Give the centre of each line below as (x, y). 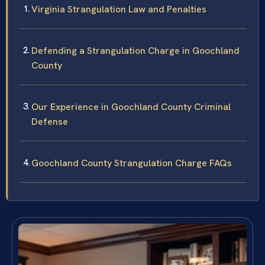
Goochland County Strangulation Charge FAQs (132, 163)
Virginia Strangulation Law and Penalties (119, 9)
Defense (50, 121)
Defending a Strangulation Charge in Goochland (135, 50)
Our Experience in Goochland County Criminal (131, 106)
